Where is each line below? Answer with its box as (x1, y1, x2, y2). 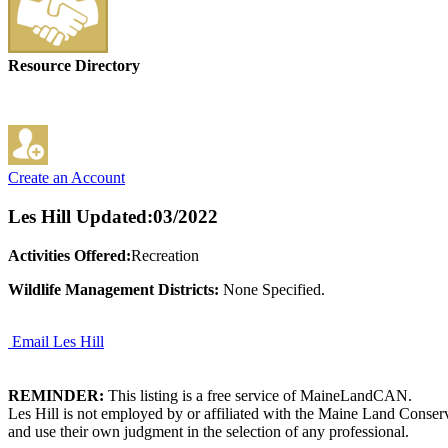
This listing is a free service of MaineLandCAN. (104, 386, 412, 404)
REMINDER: (8, 386, 104, 404)
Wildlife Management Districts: (8, 280, 219, 298)
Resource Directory (8, 57, 140, 75)
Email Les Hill (12, 332, 104, 350)
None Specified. (219, 280, 325, 298)
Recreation (131, 246, 199, 264)
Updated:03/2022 (71, 206, 218, 228)
